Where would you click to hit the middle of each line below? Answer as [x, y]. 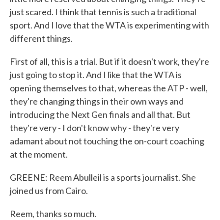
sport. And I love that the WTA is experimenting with [110, 25]
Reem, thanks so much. [53, 214]
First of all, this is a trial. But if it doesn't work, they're [110, 61]
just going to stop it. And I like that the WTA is [96, 75]
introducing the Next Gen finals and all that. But [100, 114]
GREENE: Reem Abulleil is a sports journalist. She [103, 177]
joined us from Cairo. [49, 191]
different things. [41, 38]
